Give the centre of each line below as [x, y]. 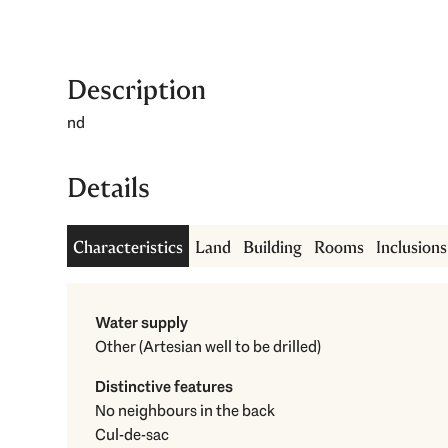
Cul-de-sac [132, 435]
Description [137, 90]
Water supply [142, 323]
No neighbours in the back [185, 411]
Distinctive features [164, 387]
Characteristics [128, 248]
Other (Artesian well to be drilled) [230, 347]
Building [273, 248]
